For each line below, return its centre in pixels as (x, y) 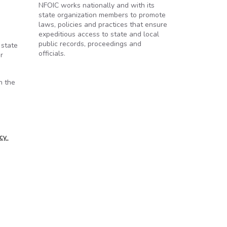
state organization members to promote (102, 15)
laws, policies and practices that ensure (103, 25)
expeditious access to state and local (99, 34)
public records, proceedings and (90, 44)
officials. (52, 53)
